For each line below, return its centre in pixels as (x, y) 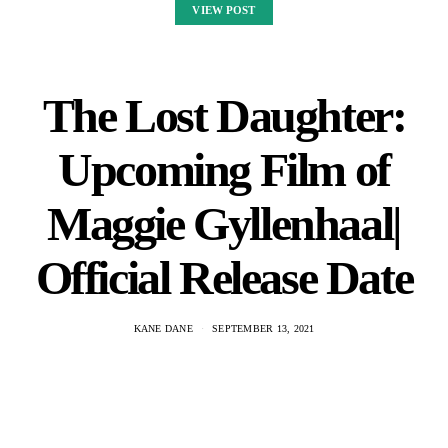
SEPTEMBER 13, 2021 (263, 328)
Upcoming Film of (224, 169)
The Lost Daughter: (224, 115)
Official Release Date (224, 277)
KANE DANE (163, 328)
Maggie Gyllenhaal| (224, 223)
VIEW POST (224, 10)
